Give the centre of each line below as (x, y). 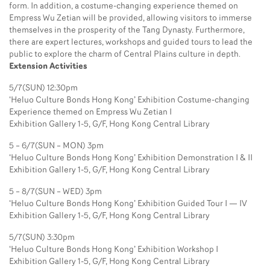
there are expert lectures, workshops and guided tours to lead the (131, 42)
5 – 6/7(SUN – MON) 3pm (56, 146)
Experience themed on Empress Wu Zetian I (90, 112)
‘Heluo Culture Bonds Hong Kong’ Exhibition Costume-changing (129, 100)
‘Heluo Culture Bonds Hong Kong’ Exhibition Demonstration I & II (131, 158)
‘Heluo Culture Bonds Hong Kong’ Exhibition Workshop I (114, 250)
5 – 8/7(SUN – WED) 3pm (55, 192)
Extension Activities (48, 66)
